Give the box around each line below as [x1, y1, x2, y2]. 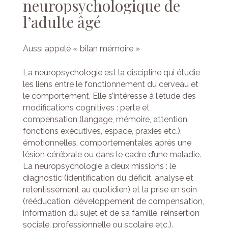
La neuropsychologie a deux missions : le [22, 161, 176, 171]
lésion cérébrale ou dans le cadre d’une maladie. [22, 149, 201, 159]
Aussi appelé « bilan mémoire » [22, 43, 140, 53]
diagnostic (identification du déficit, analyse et [22, 173, 193, 183]
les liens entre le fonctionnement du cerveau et [22, 79, 198, 89]
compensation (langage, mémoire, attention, [22, 114, 189, 124]
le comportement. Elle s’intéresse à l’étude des [22, 91, 196, 101]
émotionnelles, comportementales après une [22, 137, 191, 148]
